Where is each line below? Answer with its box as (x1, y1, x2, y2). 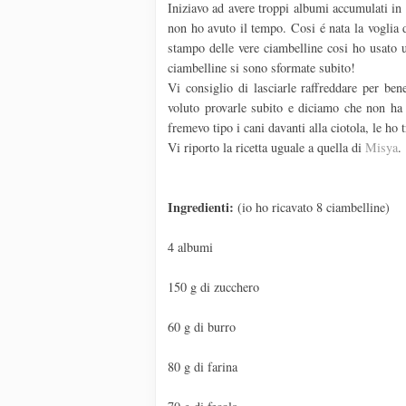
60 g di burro (168, 318, 236, 336)
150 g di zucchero (168, 278, 259, 296)
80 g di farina (168, 358, 237, 376)
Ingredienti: (168, 198, 234, 217)
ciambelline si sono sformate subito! (168, 59, 355, 77)
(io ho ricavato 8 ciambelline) (234, 198, 390, 217)
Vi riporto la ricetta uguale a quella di (168, 139, 365, 157)
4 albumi (168, 238, 213, 256)
